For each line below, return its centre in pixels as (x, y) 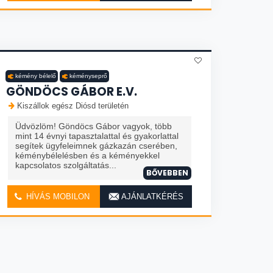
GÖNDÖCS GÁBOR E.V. (72, 92)
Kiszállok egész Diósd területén (73, 106)
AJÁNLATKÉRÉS (151, 197)
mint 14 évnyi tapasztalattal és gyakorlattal (97, 136)
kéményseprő (88, 76)
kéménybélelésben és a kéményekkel (87, 155)
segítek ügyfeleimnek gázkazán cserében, (96, 146)
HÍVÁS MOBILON (56, 197)
